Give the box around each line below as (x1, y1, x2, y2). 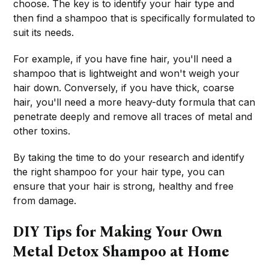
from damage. (13, 195, 77, 207)
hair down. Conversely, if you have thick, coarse (13, 82, 235, 94)
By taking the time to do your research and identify (13, 151, 245, 164)
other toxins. (13, 125, 71, 138)
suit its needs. (13, 26, 74, 39)
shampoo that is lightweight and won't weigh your (13, 67, 240, 80)
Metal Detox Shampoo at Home (13, 243, 230, 261)
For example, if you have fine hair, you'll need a (13, 53, 232, 65)
